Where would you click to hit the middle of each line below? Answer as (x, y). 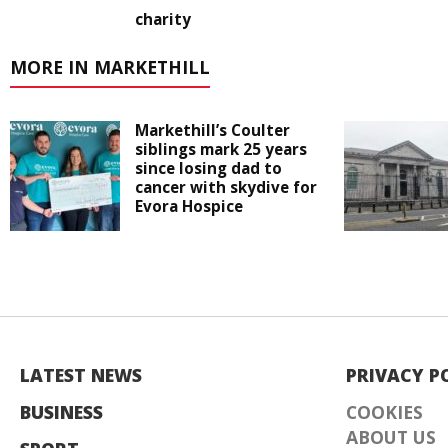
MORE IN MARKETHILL (110, 67)
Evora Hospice (189, 206)
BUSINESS (61, 412)
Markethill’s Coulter (212, 130)
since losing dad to (208, 168)
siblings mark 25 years (221, 149)
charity (163, 19)
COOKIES (384, 412)
